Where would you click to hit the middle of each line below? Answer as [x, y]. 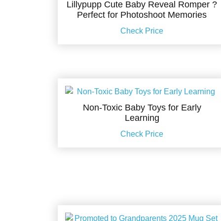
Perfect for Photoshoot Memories [142, 15]
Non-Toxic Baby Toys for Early [142, 108]
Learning [142, 118]
